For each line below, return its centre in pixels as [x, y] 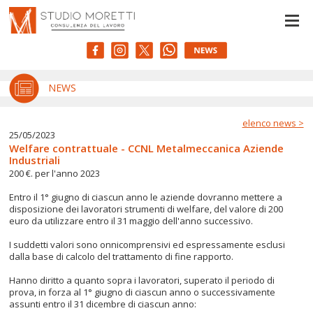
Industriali [35, 160]
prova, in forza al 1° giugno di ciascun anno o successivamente [143, 292]
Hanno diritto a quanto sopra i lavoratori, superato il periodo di [142, 280]
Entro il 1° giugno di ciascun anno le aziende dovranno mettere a [146, 197]
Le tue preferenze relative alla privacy [109, 14]
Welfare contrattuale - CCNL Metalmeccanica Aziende [147, 148]
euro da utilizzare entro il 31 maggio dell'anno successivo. [131, 221]
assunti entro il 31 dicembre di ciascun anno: [103, 304]
